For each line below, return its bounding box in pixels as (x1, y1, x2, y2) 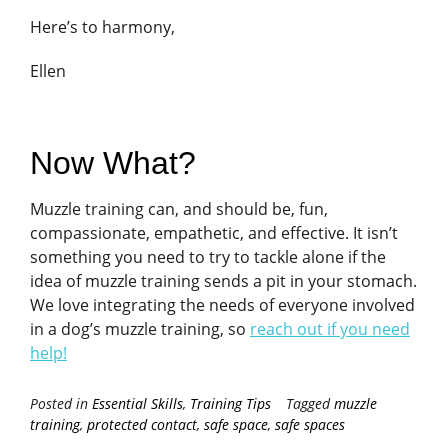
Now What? (30, 145, 196, 182)
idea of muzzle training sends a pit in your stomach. (30, 269, 417, 292)
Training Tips (190, 393, 271, 413)
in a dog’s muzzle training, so (30, 317, 250, 340)
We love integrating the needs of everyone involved (30, 293, 415, 316)
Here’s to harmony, (30, 16, 175, 39)
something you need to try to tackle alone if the (30, 245, 386, 268)
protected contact (87, 414, 197, 434)
